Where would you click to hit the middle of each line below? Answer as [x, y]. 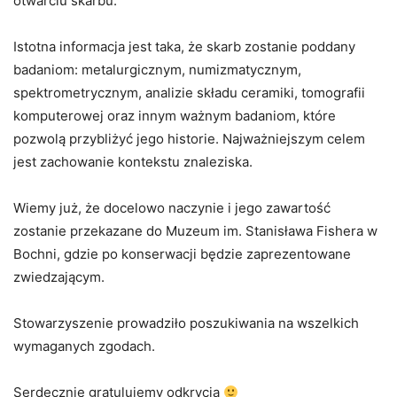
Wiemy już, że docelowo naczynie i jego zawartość [172, 208]
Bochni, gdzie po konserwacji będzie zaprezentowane [182, 254]
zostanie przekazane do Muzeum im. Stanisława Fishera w [195, 231]
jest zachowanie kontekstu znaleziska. [133, 162]
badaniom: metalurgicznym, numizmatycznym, [157, 70]
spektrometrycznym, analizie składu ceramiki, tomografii [189, 93]
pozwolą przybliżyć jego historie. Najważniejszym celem [189, 139]
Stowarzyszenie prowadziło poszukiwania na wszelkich [186, 323]
